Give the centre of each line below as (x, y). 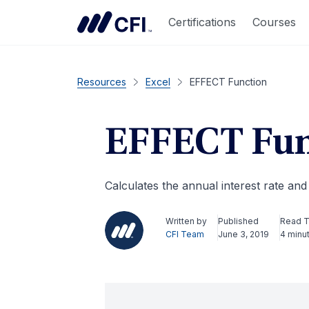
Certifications (202, 22)
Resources (102, 82)
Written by (186, 221)
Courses (274, 22)
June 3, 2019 (243, 234)
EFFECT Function (228, 82)
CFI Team (185, 234)
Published (238, 221)
